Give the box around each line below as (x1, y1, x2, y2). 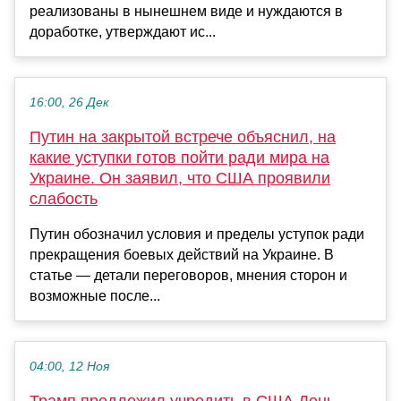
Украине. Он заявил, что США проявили (30, 168, 330, 187)
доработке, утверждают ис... (30, 23, 216, 39)
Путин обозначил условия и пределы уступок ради (30, 226, 364, 242)
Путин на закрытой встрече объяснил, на (30, 127, 336, 146)
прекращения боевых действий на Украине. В (30, 246, 334, 262)
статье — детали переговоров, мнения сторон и (30, 267, 347, 283)
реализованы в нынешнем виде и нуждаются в (30, 3, 343, 19)
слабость (30, 189, 98, 208)
